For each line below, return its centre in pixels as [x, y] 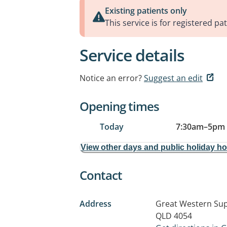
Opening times [119, 106]
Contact [101, 175]
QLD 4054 [174, 216]
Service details [132, 55]
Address [96, 204]
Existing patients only [146, 11]
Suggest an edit [173, 78]
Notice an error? [111, 78]
